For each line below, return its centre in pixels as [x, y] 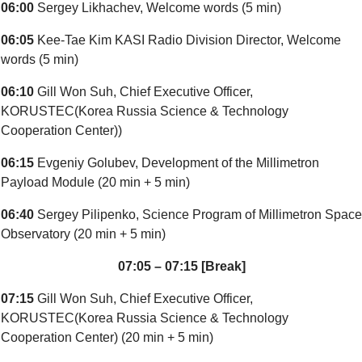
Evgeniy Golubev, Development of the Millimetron [178, 163]
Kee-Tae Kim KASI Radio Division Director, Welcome [189, 40]
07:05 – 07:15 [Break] [181, 266]
